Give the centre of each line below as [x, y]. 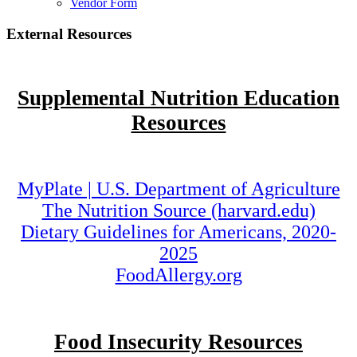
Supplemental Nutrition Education [178, 98]
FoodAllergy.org [178, 275]
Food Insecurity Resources [178, 341]
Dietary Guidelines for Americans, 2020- [178, 232]
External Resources [69, 33]
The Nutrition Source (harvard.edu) [178, 211]
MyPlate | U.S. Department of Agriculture [178, 189]
